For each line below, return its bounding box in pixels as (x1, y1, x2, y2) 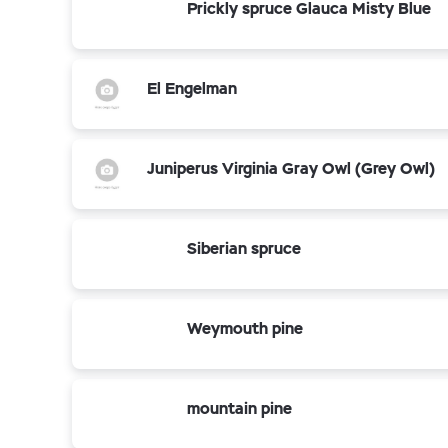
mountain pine (187, 398, 292, 419)
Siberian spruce (187, 238, 301, 259)
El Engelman (147, 78, 237, 99)
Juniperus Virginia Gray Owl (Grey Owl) (147, 158, 435, 179)
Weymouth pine (187, 318, 303, 339)
